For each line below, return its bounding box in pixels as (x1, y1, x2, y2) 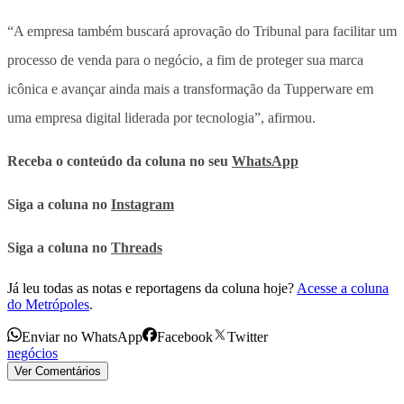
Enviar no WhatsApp (22, 328, 142, 344)
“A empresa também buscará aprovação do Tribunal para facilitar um (7, 23, 397, 39)
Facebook (157, 328, 213, 344)
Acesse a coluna (297, 280, 389, 296)
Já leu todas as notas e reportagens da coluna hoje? (7, 280, 294, 296)
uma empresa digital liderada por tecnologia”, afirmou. (7, 109, 316, 125)
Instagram (111, 196, 174, 212)
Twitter (227, 328, 268, 344)
